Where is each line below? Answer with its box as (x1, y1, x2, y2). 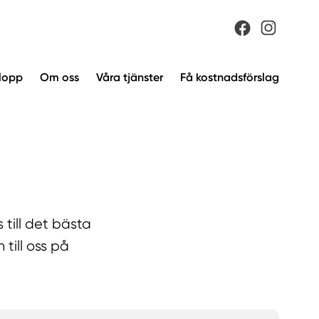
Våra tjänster (96, 70, 163, 84)
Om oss (40, 70, 79, 84)
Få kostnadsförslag (180, 70, 279, 84)
